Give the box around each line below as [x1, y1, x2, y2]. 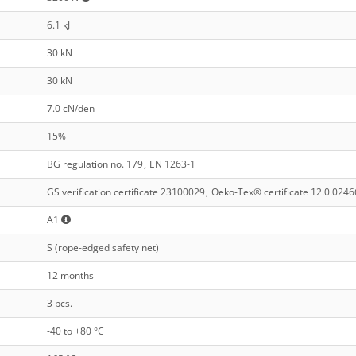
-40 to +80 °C [46, 324, 104, 339]
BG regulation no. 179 [46, 157, 143, 172]
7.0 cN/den [46, 102, 95, 116]
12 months [46, 269, 94, 283]
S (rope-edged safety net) [46, 241, 159, 255]
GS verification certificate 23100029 [46, 185, 205, 199]
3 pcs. [46, 296, 72, 311]
